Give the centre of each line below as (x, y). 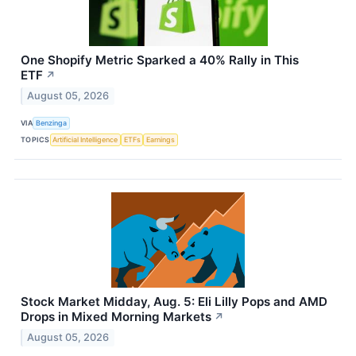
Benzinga (52, 123)
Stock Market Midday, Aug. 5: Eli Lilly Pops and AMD (174, 301)
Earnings (161, 140)
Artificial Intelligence (85, 140)
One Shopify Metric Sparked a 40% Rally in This (160, 60)
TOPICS (35, 140)
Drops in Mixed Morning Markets (116, 316)
